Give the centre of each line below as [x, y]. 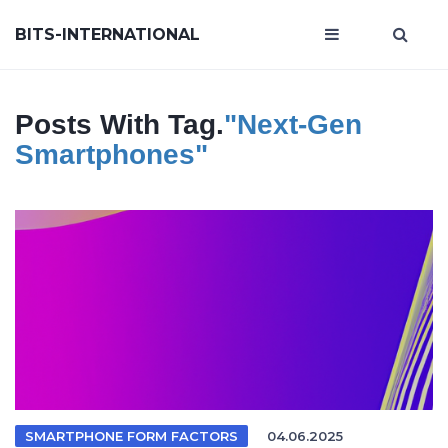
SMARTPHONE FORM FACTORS [131, 436]
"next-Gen [293, 124]
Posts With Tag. [119, 124]
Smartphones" [111, 154]
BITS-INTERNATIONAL [107, 34]
